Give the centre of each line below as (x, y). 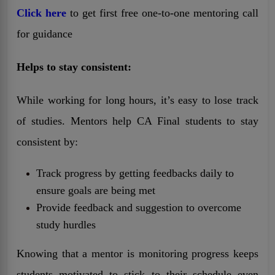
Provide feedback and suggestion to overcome (139, 207)
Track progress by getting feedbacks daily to (135, 173)
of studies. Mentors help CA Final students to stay (137, 121)
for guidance (45, 33)
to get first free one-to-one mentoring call (162, 13)
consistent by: (47, 141)
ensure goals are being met (96, 190)
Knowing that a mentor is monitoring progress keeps (137, 253)
